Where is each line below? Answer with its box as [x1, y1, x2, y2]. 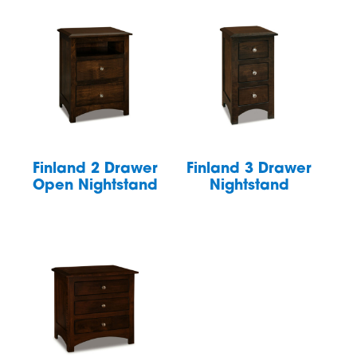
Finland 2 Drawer [32, 161, 158, 177]
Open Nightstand [32, 178, 158, 194]
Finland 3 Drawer [186, 161, 312, 177]
